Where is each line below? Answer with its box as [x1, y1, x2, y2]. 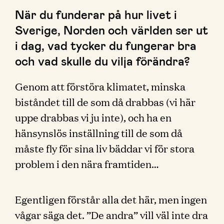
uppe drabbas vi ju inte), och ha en [15, 110, 171, 124]
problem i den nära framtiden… [15, 156, 159, 170]
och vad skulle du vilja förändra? [15, 53, 190, 68]
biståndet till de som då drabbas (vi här [15, 94, 195, 108]
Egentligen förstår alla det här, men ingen [15, 192, 207, 206]
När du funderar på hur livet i [15, 7, 177, 21]
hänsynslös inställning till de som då [15, 125, 182, 139]
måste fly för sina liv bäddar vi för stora [15, 141, 194, 155]
